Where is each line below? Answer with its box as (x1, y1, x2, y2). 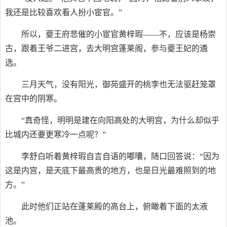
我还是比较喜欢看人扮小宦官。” (5, 8, 122, 17)
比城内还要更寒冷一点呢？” (5, 130, 106, 139)
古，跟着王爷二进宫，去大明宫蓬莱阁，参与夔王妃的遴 (5, 44, 208, 53)
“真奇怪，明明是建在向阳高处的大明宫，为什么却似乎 (21, 116, 219, 125)
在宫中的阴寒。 (5, 94, 62, 103)
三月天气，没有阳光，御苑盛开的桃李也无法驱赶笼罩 (21, 80, 216, 89)
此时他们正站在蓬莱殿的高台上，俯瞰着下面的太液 (21, 202, 208, 211)
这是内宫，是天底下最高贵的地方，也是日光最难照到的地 (5, 166, 216, 175)
